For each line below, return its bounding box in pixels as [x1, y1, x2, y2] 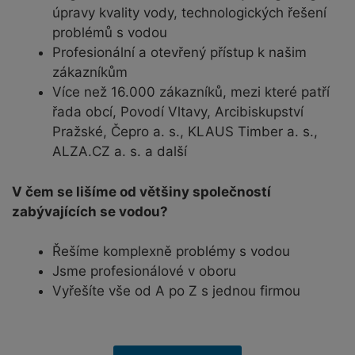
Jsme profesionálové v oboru [52, 263, 236, 280]
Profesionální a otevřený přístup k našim [52, 44, 307, 61]
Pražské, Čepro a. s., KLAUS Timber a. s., [52, 124, 318, 140]
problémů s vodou [52, 25, 167, 41]
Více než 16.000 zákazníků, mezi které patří [52, 84, 330, 101]
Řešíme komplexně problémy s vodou [52, 243, 290, 260]
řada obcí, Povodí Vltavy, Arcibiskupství [52, 104, 303, 120]
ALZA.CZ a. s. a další [52, 143, 187, 160]
